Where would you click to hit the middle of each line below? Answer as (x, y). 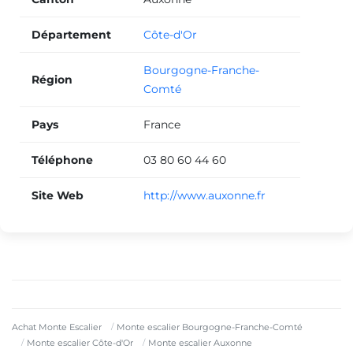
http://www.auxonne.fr (204, 196)
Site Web (58, 196)
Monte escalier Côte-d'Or (80, 343)
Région (52, 80)
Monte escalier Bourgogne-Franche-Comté (210, 327)
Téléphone (62, 160)
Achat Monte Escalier (57, 327)
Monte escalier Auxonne (200, 343)
